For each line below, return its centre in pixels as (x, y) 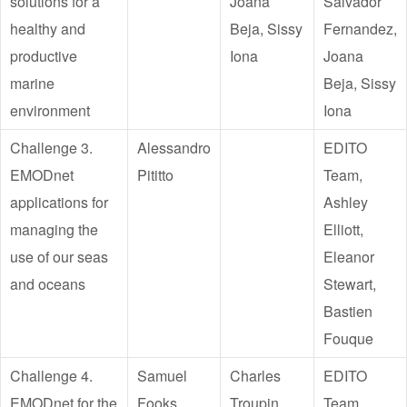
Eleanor (349, 257)
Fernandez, (360, 29)
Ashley (346, 202)
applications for (59, 202)
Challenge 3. (51, 148)
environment (50, 110)
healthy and (48, 29)
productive (44, 56)
